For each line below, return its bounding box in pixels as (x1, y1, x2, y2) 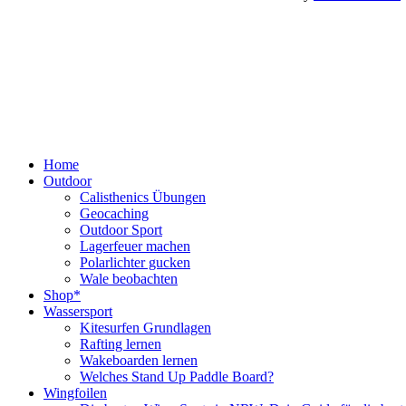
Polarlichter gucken (80, 255, 190, 271)
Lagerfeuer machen (80, 238, 190, 255)
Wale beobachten (80, 271, 178, 287)
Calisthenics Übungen (80, 189, 206, 206)
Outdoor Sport (80, 222, 162, 238)
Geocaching (80, 206, 149, 222)
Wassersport (43, 304, 112, 320)
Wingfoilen (43, 385, 107, 401)
